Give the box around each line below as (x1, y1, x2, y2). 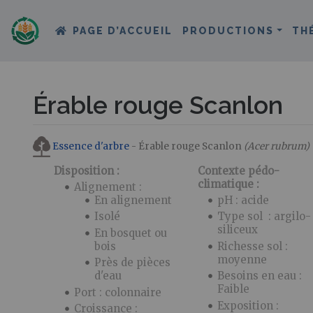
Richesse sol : (217, 239, 289, 253)
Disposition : (54, 163, 119, 177)
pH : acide (217, 194, 270, 208)
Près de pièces (94, 256, 170, 270)
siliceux (217, 223, 259, 237)
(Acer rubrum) (244, 140, 310, 152)
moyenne (217, 252, 268, 266)
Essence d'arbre (52, 140, 129, 152)
